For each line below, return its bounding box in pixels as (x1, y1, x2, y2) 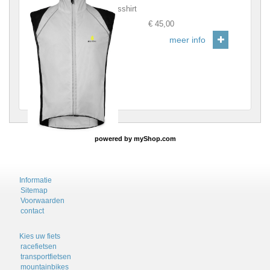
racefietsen (20, 242, 57, 251)
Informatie (19, 176, 52, 185)
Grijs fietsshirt (88, 4, 137, 14)
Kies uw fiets (19, 232, 60, 241)
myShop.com (133, 134, 176, 142)
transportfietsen (20, 253, 71, 262)
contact (20, 207, 44, 216)
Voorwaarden (20, 196, 64, 206)
